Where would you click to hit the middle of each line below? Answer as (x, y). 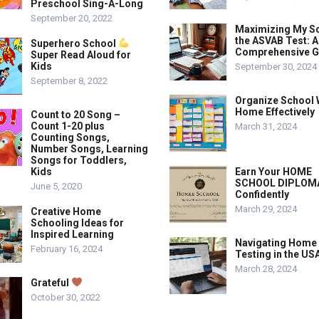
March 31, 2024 (266, 126)
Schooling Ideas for (77, 223)
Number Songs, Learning (89, 149)
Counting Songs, (70, 137)
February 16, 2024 (67, 249)
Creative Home (66, 211)
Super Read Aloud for (81, 55)
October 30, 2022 (66, 297)
